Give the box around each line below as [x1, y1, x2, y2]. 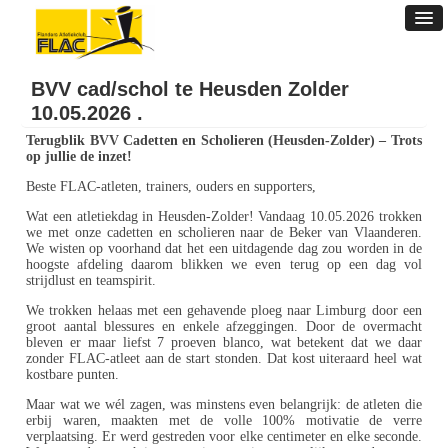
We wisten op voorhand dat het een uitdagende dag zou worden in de [26, 241, 422, 256]
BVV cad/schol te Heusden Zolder [31, 78, 350, 100]
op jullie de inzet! [26, 149, 133, 164]
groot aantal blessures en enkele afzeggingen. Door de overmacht [26, 319, 422, 334]
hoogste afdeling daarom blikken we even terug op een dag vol [26, 257, 422, 272]
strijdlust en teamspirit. [26, 273, 157, 288]
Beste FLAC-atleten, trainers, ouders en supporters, [26, 179, 317, 194]
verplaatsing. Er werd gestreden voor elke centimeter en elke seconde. [26, 429, 422, 444]
